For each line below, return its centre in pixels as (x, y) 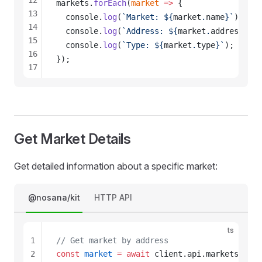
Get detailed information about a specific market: (116, 166)
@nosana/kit (54, 197)
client (168, 254)
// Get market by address (112, 240)
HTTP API (113, 197)
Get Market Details (73, 139)
